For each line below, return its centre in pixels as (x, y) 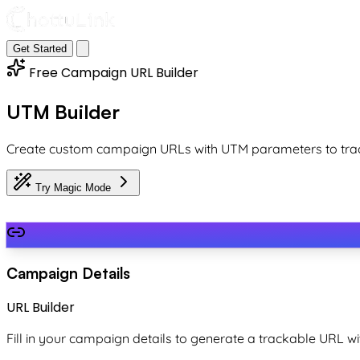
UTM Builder (63, 111)
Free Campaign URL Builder (112, 73)
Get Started (40, 49)
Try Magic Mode (75, 187)
